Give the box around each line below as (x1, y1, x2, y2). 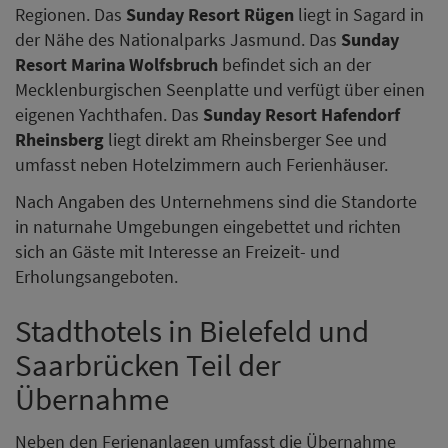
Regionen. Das (15, 2, 126, 26)
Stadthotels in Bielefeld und (15, 311, 369, 351)
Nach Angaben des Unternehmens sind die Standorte (15, 190, 417, 214)
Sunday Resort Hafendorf (203, 102, 400, 126)
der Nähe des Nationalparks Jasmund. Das (15, 27, 341, 51)
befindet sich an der (218, 52, 371, 76)
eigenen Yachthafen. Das (15, 102, 203, 126)
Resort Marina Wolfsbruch (15, 52, 218, 76)
